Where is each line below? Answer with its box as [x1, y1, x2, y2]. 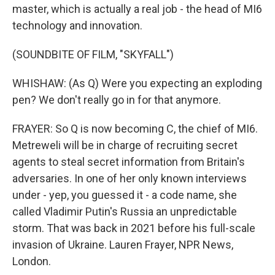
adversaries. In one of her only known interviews [12, 172, 247, 185]
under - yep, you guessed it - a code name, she [12, 188, 237, 201]
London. [12, 255, 51, 268]
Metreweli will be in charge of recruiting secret [12, 139, 238, 152]
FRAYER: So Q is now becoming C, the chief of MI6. [12, 122, 258, 135]
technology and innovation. [12, 19, 142, 32]
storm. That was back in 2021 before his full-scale [12, 222, 255, 234]
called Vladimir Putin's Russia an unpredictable [12, 205, 237, 218]
